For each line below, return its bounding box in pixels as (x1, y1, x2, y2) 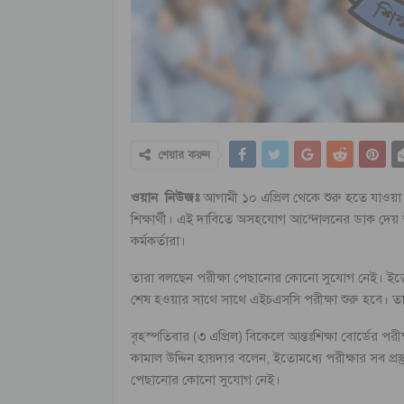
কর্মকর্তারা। (130, 232, 186, 249)
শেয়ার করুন (157, 147, 210, 162)
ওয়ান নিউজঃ (130, 188, 203, 206)
